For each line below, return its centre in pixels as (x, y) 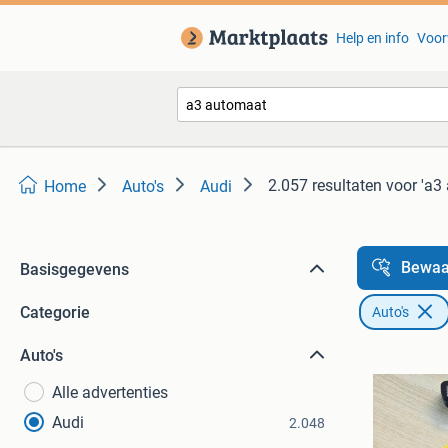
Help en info (372, 38)
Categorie (55, 312)
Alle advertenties (110, 392)
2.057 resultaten (325, 185)
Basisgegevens (74, 269)
